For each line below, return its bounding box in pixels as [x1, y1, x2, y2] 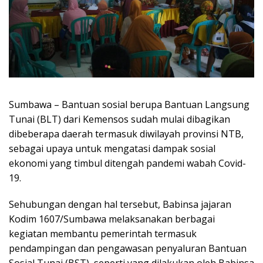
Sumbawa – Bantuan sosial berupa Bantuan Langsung [9, 98, 249, 112]
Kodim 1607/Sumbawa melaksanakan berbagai [9, 213, 215, 226]
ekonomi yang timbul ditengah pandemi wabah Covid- [9, 157, 246, 170]
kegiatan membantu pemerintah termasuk [9, 227, 197, 241]
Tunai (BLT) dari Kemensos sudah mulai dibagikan [9, 113, 230, 126]
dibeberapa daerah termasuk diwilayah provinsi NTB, [9, 127, 244, 141]
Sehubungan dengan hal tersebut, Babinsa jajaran [9, 198, 231, 211]
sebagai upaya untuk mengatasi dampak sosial [9, 142, 215, 156]
